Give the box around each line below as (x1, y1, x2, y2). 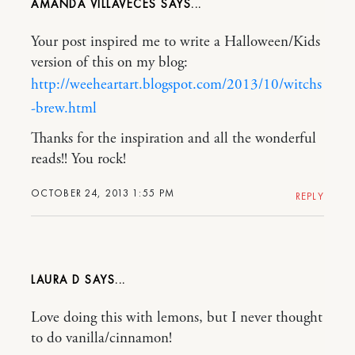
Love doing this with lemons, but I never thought (31, 307, 323, 327)
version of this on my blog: (31, 52, 188, 72)
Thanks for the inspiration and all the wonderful (31, 128, 316, 148)
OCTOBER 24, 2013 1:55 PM (31, 185, 175, 200)
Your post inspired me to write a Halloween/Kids (31, 32, 320, 52)
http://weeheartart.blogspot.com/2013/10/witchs (31, 74, 322, 94)
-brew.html (31, 98, 97, 118)
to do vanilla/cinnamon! (31, 328, 172, 348)
